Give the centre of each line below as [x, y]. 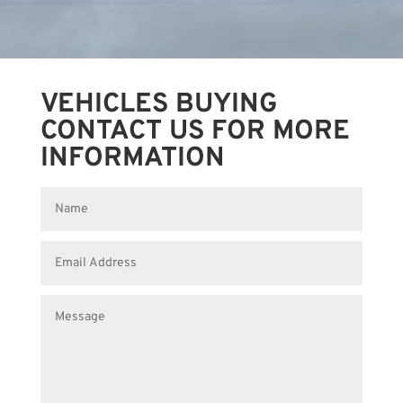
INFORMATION [132, 158]
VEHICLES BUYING [158, 104]
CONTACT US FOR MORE [195, 131]
